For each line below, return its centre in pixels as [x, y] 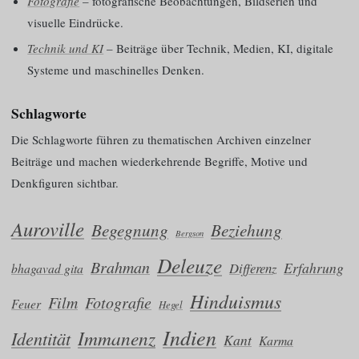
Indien [190, 337]
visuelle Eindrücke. [76, 22]
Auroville [48, 228]
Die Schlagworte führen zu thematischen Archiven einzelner [161, 140]
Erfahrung [314, 267]
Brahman [120, 266]
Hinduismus [236, 301]
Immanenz [117, 337]
